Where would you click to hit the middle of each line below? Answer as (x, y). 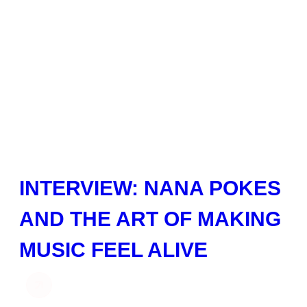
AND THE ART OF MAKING (150, 219)
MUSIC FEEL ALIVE (113, 250)
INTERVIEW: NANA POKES (150, 188)
